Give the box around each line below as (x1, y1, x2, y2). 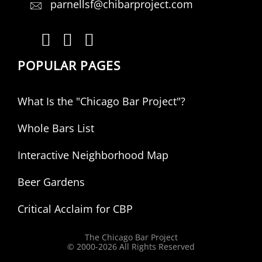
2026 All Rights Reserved (98, 240, 195, 252)
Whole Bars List (18, 120, 94, 135)
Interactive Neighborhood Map (18, 147, 168, 162)
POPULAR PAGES (18, 56, 121, 74)
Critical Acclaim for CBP (18, 201, 133, 216)
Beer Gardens (18, 174, 85, 189)
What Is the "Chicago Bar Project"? (18, 94, 185, 108)
